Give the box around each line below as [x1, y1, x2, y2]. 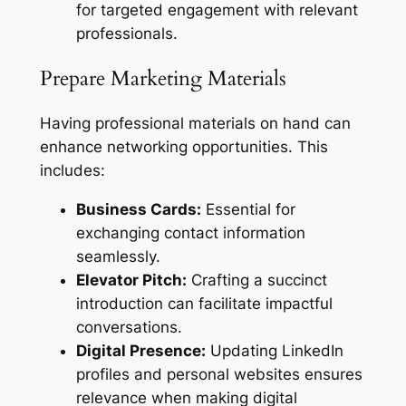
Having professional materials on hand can [39, 114, 351, 133]
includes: [39, 161, 105, 180]
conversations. [75, 318, 182, 337]
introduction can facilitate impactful [75, 295, 333, 314]
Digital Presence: [75, 342, 206, 361]
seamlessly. [75, 247, 160, 266]
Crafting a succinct [186, 271, 327, 290]
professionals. [75, 24, 178, 43]
